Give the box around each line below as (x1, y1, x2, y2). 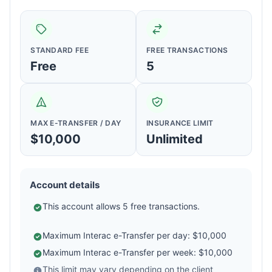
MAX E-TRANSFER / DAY (30, 118, 121, 128)
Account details (30, 179, 100, 191)
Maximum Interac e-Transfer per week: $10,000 (42, 247, 233, 258)
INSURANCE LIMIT (146, 118, 214, 128)
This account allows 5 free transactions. (42, 201, 200, 212)
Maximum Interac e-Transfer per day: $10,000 (42, 230, 227, 241)
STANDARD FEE (30, 46, 89, 55)
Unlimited (146, 132, 203, 147)
